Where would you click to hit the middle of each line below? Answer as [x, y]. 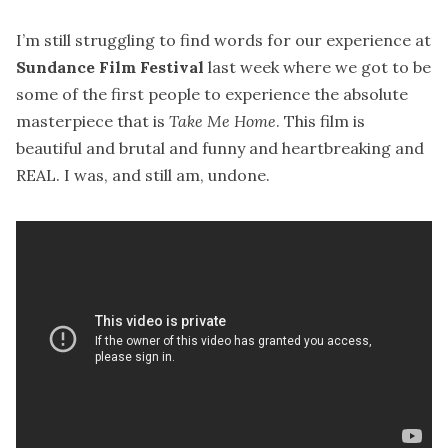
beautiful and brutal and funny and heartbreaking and [220, 148]
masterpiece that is [92, 121]
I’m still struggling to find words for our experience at [223, 40]
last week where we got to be [317, 67]
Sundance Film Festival [110, 67]
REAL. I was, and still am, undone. [143, 175]
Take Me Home [222, 121]
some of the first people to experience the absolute [212, 94]
